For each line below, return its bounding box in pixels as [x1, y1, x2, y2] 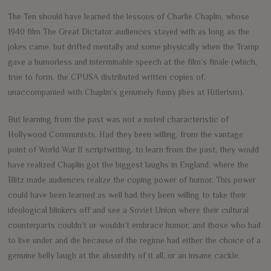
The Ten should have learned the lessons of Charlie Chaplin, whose [8, 11, 250, 21]
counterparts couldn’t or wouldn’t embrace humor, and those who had [8, 220, 261, 230]
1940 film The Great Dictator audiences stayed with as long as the [8, 26, 250, 36]
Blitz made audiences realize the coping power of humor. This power [8, 174, 256, 184]
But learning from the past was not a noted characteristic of [8, 114, 229, 124]
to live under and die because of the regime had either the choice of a [8, 235, 261, 245]
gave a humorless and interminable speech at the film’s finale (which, [8, 56, 258, 67]
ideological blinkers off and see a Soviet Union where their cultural [8, 204, 249, 215]
